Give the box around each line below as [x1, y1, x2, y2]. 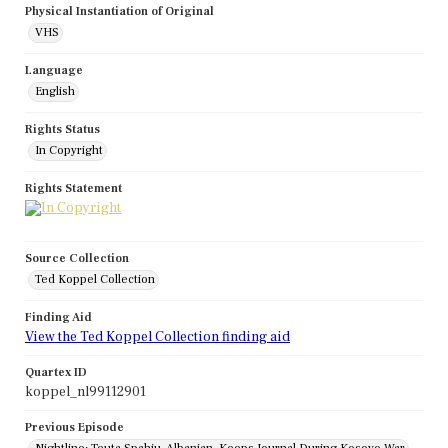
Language [25, 63, 83, 79]
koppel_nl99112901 [25, 383, 146, 402]
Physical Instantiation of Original [25, 4, 214, 20]
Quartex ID [25, 365, 87, 381]
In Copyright [35, 143, 103, 159]
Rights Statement [25, 181, 122, 197]
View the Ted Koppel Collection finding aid [25, 328, 290, 347]
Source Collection [25, 251, 129, 267]
